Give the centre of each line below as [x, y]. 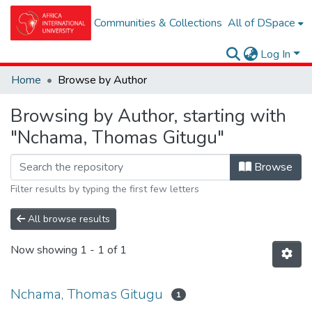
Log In [276, 54]
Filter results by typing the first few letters [105, 189]
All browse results [68, 219]
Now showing [45, 250]
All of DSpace [262, 23]
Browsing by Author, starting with [148, 116]
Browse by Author [102, 80]
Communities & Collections [158, 23]
